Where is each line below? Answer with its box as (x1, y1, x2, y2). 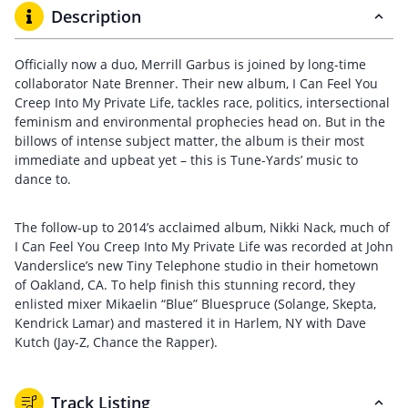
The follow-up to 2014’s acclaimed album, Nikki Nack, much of (15, 219, 390, 236)
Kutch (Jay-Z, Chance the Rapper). (15, 333, 218, 351)
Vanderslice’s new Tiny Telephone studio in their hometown (15, 257, 379, 274)
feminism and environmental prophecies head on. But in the (15, 113, 385, 130)
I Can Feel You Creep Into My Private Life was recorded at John (15, 238, 393, 255)
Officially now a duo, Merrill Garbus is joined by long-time (15, 56, 366, 73)
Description (51, 5, 141, 27)
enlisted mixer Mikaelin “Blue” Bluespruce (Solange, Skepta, (15, 295, 376, 312)
